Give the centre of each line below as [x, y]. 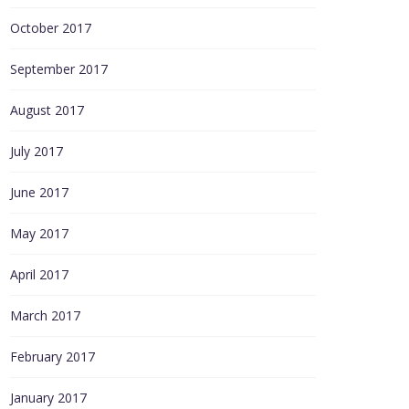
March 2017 [45, 315]
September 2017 [59, 69]
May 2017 [39, 233]
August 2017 [47, 110]
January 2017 [48, 398]
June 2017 [39, 192]
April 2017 [39, 274]
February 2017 [52, 357]
